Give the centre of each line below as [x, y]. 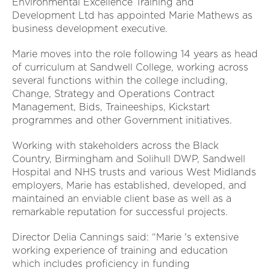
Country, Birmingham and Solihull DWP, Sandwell [129, 159]
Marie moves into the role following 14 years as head [135, 54]
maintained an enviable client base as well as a [122, 199]
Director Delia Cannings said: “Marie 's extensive [125, 237]
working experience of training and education [120, 251]
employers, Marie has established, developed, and [129, 186]
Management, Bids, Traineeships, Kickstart [111, 107]
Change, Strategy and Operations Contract [113, 94]
